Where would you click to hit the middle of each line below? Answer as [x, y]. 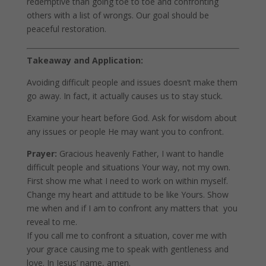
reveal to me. [52, 222]
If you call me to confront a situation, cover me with [126, 235]
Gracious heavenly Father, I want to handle [140, 153]
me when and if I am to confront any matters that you [132, 208]
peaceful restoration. [66, 29]
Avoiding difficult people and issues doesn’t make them [132, 82]
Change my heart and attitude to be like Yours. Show [127, 194]
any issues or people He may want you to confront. [125, 132]
